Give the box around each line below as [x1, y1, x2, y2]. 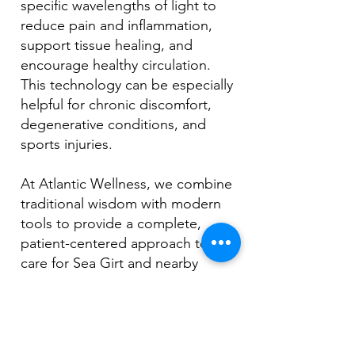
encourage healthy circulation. [21, 56, 211, 74]
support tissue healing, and [21, 36, 193, 54]
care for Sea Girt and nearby [21, 254, 198, 272]
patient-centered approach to [21, 235, 208, 252]
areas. [21, 274, 58, 292]
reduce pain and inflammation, [21, 17, 212, 34]
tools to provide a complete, [21, 215, 201, 232]
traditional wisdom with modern [21, 195, 221, 212]
